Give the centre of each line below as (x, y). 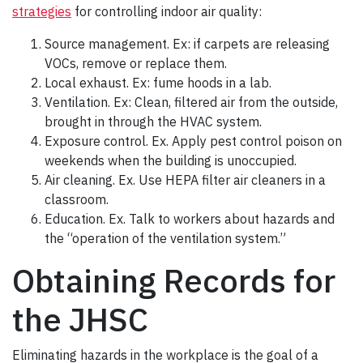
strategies (42, 12)
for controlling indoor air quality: (167, 12)
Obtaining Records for (174, 281)
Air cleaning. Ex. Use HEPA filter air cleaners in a (185, 180)
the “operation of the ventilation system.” (165, 239)
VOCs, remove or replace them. (136, 64)
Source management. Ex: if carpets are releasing (187, 44)
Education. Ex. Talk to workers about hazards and (190, 219)
